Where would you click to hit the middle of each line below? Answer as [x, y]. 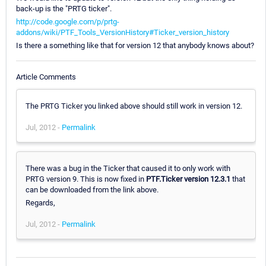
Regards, [40, 202]
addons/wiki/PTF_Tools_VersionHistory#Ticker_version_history [123, 33]
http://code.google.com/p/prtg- [68, 22]
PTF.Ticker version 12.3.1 [188, 179]
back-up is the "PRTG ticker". [64, 9]
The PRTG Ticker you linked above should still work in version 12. [134, 106]
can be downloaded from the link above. [92, 189]
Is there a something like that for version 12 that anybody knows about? [135, 46]
